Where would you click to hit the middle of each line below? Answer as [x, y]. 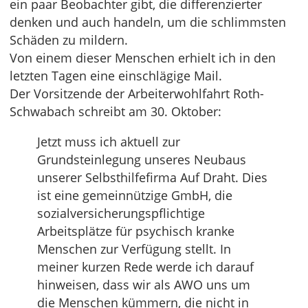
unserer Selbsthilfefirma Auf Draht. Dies [152, 177]
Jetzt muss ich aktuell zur [109, 142]
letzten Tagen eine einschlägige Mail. [116, 76]
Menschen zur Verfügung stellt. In [134, 249]
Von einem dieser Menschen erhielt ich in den [143, 58]
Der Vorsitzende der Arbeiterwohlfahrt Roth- [137, 93]
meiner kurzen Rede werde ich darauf [145, 267]
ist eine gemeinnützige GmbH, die [135, 195]
